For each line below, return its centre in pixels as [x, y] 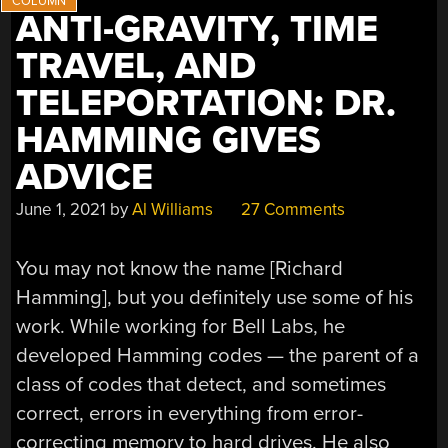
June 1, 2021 [61, 210]
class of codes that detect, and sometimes [201, 384]
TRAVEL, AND [136, 67]
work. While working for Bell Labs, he [181, 326]
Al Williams [173, 210]
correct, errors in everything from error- [190, 413]
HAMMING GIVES [169, 141]
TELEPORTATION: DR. [206, 104]
